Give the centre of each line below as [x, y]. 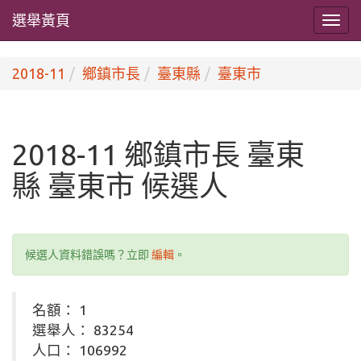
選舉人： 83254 [83, 330]
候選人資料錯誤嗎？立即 [88, 255]
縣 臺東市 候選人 [120, 186]
